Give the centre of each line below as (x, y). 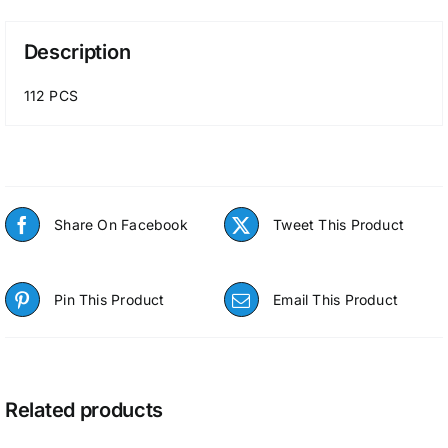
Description (77, 51)
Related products (84, 410)
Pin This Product (109, 299)
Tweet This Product (338, 224)
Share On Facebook (121, 224)
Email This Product (335, 299)
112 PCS (50, 95)
